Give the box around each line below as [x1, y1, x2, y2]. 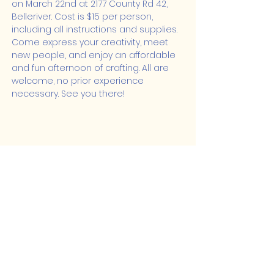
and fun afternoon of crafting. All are [12, 62, 171, 74]
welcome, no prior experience [12, 75, 146, 87]
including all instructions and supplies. [12, 23, 180, 35]
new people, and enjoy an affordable [12, 49, 178, 61]
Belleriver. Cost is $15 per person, [12, 10, 155, 23]
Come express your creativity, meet [12, 36, 171, 48]
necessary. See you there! [12, 87, 125, 100]
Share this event [12, 154, 108, 171]
